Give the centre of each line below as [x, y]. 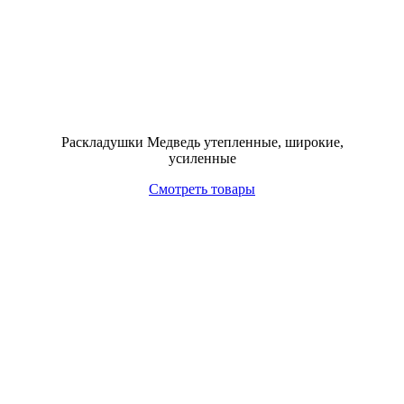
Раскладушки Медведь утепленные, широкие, [202, 142]
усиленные [202, 158]
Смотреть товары [202, 189]
